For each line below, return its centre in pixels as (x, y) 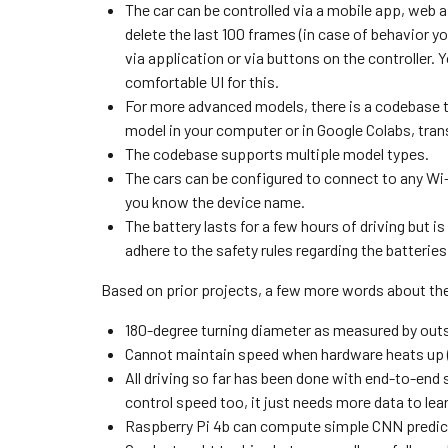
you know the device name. (214, 201)
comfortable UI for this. (201, 81)
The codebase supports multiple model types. (276, 153)
